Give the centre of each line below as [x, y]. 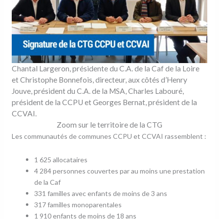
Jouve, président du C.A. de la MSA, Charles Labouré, [98, 91]
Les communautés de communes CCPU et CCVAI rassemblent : [109, 136]
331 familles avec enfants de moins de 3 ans [101, 193]
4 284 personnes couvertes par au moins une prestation [120, 171]
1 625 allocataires [61, 159]
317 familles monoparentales [78, 204]
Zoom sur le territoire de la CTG [109, 125]
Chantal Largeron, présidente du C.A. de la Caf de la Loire [105, 69]
